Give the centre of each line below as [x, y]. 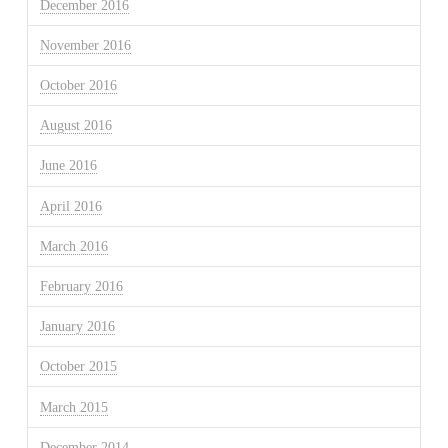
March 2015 [73, 407]
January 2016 [77, 327]
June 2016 [68, 166]
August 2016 [75, 126]
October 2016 [78, 86]
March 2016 [73, 246]
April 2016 [70, 206]
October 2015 [78, 367]
